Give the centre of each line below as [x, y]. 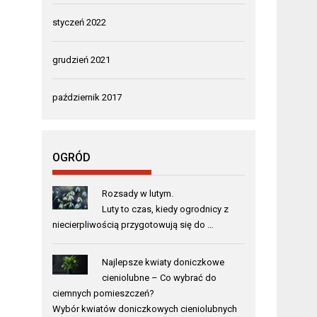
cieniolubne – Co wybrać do [159, 277]
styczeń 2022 [80, 22]
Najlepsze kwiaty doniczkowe [163, 262]
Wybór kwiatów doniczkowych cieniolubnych [145, 309]
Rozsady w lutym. [137, 193]
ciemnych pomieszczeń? [104, 293]
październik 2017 [87, 97]
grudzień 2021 [82, 59]
